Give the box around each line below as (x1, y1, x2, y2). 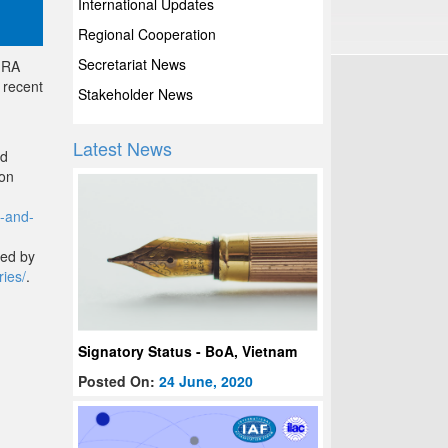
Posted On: (78, 371, 160, 392)
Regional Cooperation (78, 24, 217, 44)
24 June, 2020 (159, 371, 254, 392)
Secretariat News (78, 54, 187, 74)
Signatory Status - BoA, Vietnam (78, 341, 298, 362)
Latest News (73, 135, 173, 161)
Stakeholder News (78, 84, 194, 104)
